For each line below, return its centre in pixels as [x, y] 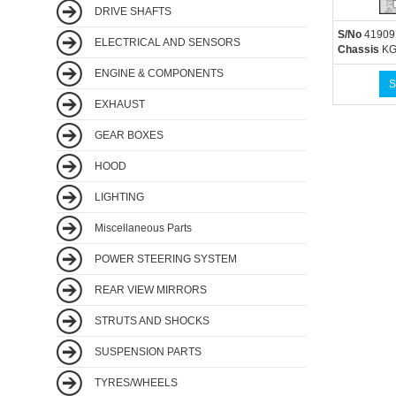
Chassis [358, 49]
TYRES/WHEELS [135, 382]
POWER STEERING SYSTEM [164, 259]
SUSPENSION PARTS [147, 351]
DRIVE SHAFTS [132, 11]
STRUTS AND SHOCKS [151, 320]
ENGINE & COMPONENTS [158, 73]
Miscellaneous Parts [142, 228]
